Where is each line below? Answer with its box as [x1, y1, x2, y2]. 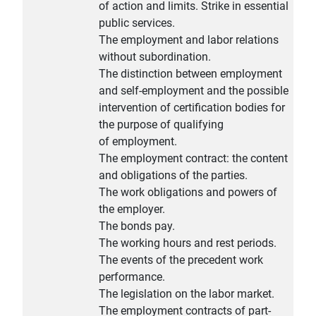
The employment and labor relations [99, 33, 279, 47]
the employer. [99, 202, 165, 217]
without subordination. [99, 50, 211, 64]
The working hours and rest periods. [99, 236, 276, 250]
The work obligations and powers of [99, 186, 277, 200]
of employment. [99, 135, 177, 149]
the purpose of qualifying [99, 118, 224, 132]
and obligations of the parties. [99, 169, 248, 183]
